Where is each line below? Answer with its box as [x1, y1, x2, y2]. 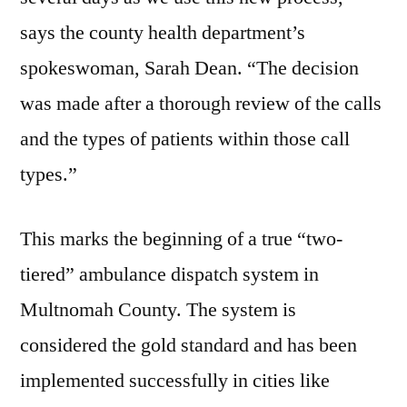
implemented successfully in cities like [20, 368, 330, 394]
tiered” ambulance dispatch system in [20, 262, 319, 288]
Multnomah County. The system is [20, 297, 296, 323]
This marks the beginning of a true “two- [20, 226, 342, 253]
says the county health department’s [20, 20, 305, 46]
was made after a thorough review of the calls [20, 91, 382, 117]
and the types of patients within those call [20, 126, 350, 153]
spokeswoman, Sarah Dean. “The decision [20, 55, 359, 82]
